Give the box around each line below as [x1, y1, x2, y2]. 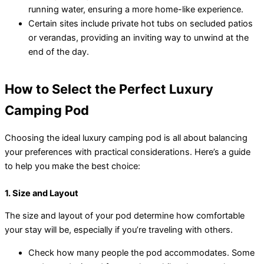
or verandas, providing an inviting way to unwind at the [28, 32, 249, 44]
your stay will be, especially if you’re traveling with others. [5, 225, 233, 236]
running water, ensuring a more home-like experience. [28, 4, 243, 15]
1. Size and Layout [5, 187, 78, 199]
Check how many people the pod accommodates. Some [28, 247, 255, 258]
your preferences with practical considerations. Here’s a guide [5, 146, 250, 157]
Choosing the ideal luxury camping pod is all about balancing [5, 132, 247, 143]
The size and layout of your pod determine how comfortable [5, 210, 245, 222]
